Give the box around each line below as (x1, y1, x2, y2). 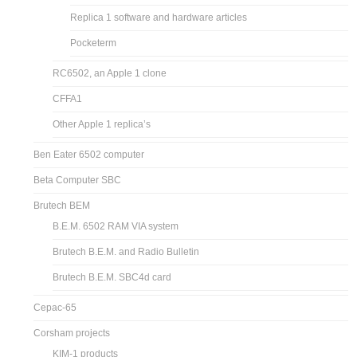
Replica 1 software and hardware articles (70, 11, 248, 23)
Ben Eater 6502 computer (33, 148, 145, 160)
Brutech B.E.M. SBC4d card (53, 271, 172, 283)
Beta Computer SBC (33, 174, 122, 186)
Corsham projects (33, 327, 111, 339)
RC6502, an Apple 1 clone (53, 67, 167, 79)
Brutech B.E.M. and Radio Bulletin (53, 245, 200, 257)
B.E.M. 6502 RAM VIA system (53, 220, 179, 232)
